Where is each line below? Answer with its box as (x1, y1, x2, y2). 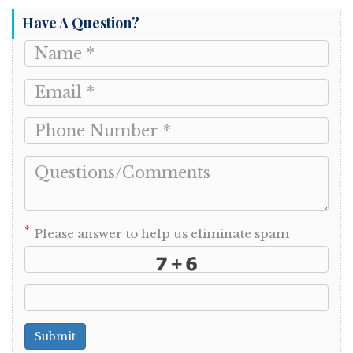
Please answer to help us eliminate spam (32, 226, 290, 242)
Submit (35, 329, 76, 344)
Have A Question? (22, 13, 139, 32)
